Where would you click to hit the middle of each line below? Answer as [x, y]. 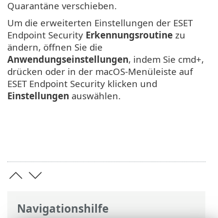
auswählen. [95, 96]
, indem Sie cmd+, [166, 59]
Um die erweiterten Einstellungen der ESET [100, 23]
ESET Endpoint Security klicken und [82, 84]
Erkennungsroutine [129, 35]
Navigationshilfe [63, 208]
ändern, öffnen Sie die [55, 47]
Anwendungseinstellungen [68, 59]
